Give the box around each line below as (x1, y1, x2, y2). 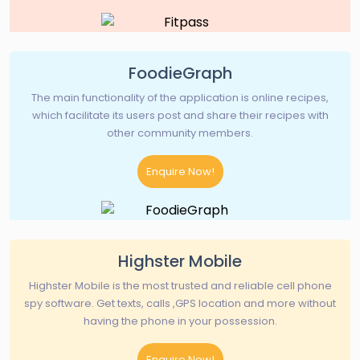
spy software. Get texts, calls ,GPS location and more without (24, 296, 336, 312)
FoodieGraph (128, 61, 232, 84)
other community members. (107, 125, 253, 141)
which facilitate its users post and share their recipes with (31, 107, 329, 123)
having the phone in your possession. (83, 313, 277, 329)
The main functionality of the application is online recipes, (31, 89, 329, 105)
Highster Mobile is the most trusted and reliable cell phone (28, 278, 332, 294)
